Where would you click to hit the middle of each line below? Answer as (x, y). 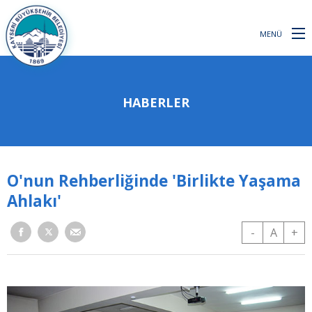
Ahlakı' (34, 201)
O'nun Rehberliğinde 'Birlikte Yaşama (154, 181)
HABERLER (156, 102)
